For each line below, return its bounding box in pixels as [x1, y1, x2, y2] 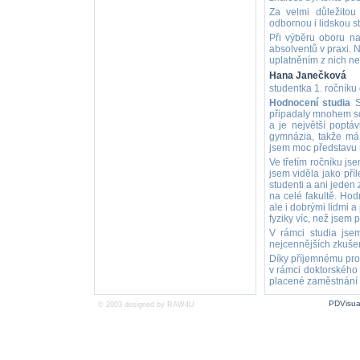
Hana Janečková [268, 70, 346, 81]
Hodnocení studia [268, 97, 351, 108]
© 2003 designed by [97, 301, 167, 309]
